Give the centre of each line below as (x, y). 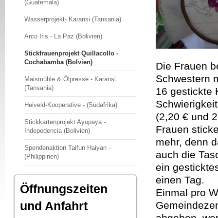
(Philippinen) (42, 156)
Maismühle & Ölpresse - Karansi (70, 79)
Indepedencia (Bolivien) (57, 131)
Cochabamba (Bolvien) (58, 62)
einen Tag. (180, 180)
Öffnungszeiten (64, 189)
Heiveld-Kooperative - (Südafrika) (71, 105)
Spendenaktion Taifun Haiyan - (67, 148)
